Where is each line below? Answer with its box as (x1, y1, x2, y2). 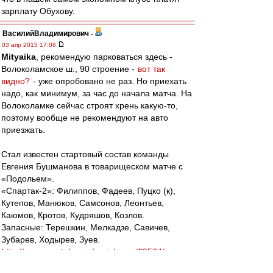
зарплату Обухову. (1, 6, 75, 16)
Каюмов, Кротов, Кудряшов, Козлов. (1, 210, 144, 220)
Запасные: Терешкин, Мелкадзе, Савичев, (1, 222, 170, 232)
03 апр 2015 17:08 (2, 41, 58, 48)
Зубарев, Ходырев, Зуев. (1, 235, 100, 244)
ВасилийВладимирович (2, 29, 89, 38)
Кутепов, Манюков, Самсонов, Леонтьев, (1, 198, 164, 208)
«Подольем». (1, 174, 54, 183)
